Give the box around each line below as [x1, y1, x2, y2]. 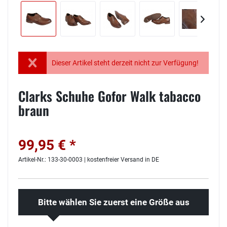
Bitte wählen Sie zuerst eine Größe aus [37, 197, 190, 207]
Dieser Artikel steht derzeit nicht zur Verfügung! [52, 59, 199, 67]
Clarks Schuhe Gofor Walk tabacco [18, 86, 201, 106]
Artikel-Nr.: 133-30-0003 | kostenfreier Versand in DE [18, 156, 159, 163]
